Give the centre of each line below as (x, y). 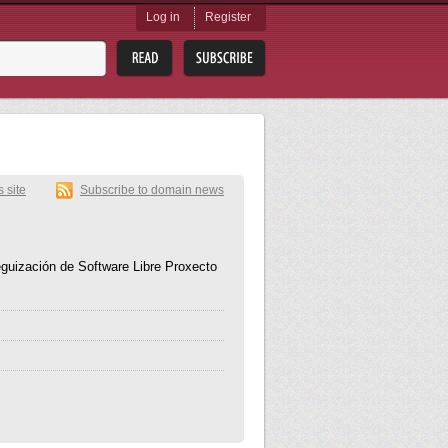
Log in (163, 17)
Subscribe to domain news (152, 190)
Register (228, 17)
